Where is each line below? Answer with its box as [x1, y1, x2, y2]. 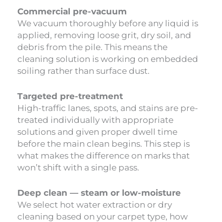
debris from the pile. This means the [17, 42, 167, 52]
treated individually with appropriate [17, 114, 173, 125]
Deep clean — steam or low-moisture [17, 188, 181, 198]
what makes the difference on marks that [17, 150, 190, 161]
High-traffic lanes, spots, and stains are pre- [17, 103, 198, 113]
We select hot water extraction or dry [17, 200, 172, 210]
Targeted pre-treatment [17, 91, 123, 101]
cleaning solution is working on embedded [17, 54, 198, 64]
